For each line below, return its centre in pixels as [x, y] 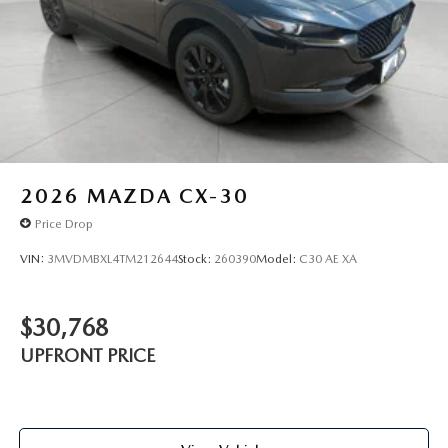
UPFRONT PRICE [87, 356]
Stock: [196, 258]
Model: [277, 258]
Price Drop [64, 223]
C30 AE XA [328, 258]
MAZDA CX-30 [168, 196]
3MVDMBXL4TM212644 [112, 258]
